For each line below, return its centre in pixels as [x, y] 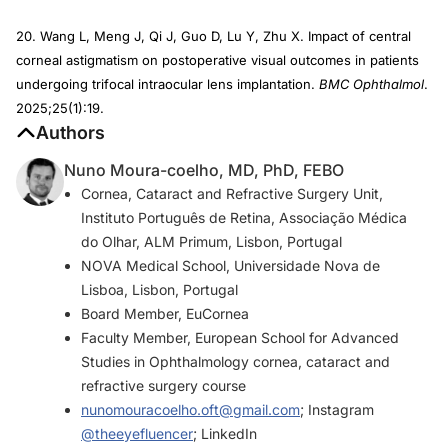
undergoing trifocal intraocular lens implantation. [167, 83]
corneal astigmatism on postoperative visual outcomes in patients [217, 59]
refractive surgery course [163, 385]
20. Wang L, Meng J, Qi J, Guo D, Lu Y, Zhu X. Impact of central [213, 35]
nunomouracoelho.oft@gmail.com [190, 409]
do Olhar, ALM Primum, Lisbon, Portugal [211, 241]
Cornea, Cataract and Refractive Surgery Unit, [232, 193]
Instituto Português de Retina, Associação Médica [244, 217]
